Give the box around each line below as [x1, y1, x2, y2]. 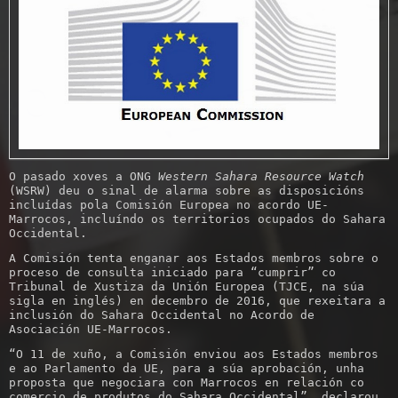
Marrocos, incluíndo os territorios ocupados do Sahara [9, 212, 386, 227]
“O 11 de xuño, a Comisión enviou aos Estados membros [9, 347, 378, 362]
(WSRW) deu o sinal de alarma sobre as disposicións [9, 184, 364, 198]
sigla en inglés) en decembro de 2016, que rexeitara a [9, 294, 386, 308]
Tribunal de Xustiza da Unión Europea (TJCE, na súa [9, 280, 364, 294]
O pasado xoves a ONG [9, 170, 158, 184]
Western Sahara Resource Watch [158, 170, 364, 184]
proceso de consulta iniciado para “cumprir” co [9, 266, 336, 280]
